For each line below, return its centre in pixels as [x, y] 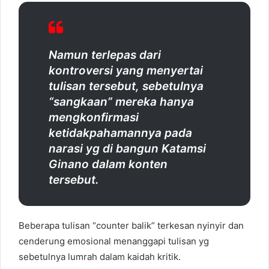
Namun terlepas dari [105, 55]
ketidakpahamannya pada [120, 133]
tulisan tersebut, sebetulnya [126, 86]
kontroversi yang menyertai [126, 70]
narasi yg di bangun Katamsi [127, 148]
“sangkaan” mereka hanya [121, 101]
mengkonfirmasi [94, 117]
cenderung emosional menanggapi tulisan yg [114, 241]
